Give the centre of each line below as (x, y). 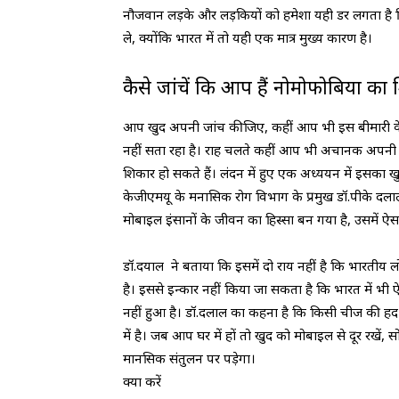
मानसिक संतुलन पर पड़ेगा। (189, 358)
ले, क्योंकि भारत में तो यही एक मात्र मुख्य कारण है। (248, 37)
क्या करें (142, 381)
